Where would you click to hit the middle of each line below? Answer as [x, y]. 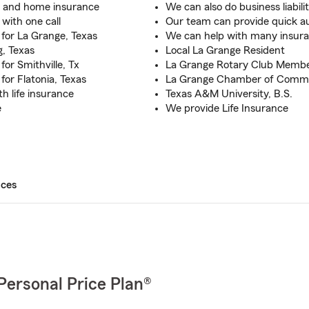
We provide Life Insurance [227, 108]
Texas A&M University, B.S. [229, 94]
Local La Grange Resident [225, 50]
